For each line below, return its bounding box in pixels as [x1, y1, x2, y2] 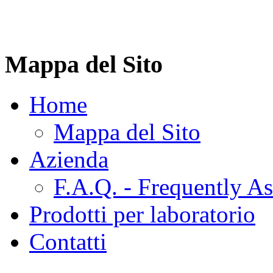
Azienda [29, 146, 108, 172]
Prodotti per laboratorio [29, 200, 255, 227]
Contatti [29, 228, 107, 255]
